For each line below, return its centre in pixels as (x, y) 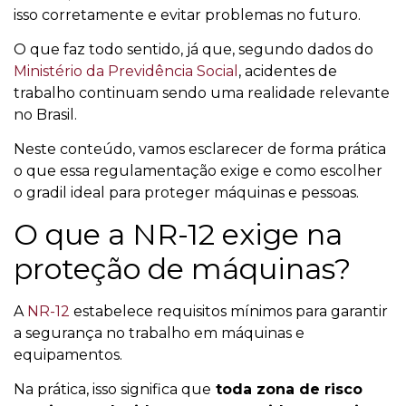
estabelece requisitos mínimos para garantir (229, 311)
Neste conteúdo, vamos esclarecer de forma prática (200, 150)
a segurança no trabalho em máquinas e (159, 333)
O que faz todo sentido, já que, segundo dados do (193, 50)
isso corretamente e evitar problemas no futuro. (187, 14)
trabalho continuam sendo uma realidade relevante (202, 93)
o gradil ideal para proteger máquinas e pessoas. (186, 193)
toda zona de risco (287, 390)
